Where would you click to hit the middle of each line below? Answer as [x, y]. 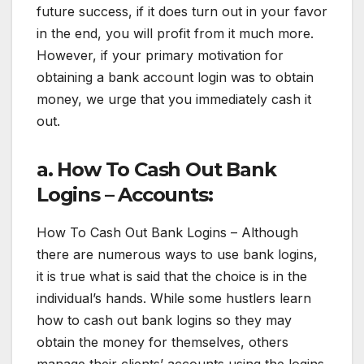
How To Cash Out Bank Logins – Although [167, 232]
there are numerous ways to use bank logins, [177, 254]
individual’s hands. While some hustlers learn [174, 298]
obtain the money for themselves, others [162, 342]
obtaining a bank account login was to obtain [175, 77]
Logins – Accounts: [125, 194]
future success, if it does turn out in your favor [182, 11]
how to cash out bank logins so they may [164, 320]
